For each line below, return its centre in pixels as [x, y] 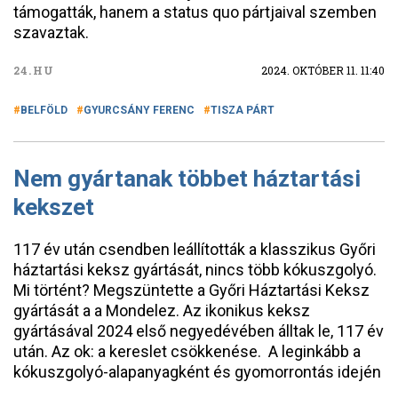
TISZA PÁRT [243, 110]
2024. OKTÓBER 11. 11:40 [323, 70]
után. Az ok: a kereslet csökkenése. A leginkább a [187, 351]
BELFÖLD [44, 110]
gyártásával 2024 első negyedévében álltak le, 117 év [199, 331]
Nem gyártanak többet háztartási [187, 179]
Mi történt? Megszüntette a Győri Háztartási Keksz [191, 290]
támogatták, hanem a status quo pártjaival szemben [195, 12]
